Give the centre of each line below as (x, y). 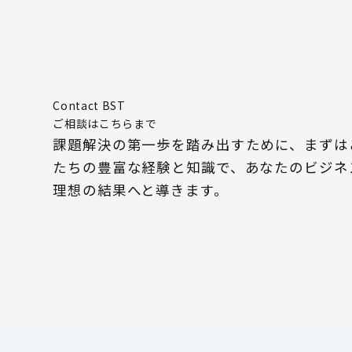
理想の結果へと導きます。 (141, 190)
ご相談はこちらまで (105, 124)
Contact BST (89, 106)
